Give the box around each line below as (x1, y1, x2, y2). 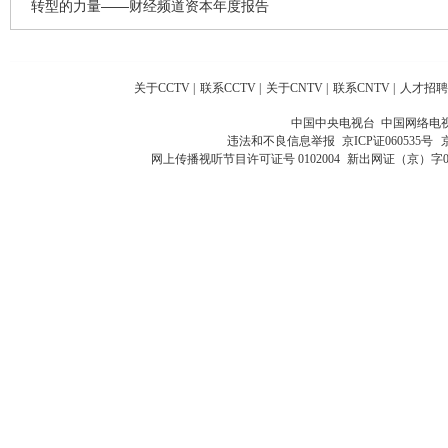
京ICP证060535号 (341, 133, 433, 148)
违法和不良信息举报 (226, 133, 341, 148)
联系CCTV (200, 80, 256, 95)
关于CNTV (266, 80, 323, 95)
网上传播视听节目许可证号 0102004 (150, 151, 340, 166)
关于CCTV (134, 80, 190, 95)
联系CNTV (333, 80, 390, 95)
